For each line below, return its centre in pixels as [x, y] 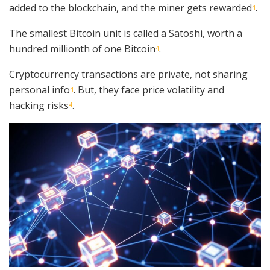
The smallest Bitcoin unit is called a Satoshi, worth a [126, 33]
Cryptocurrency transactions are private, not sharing [128, 74]
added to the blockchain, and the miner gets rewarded [130, 8]
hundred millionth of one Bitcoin [82, 49]
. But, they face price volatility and [149, 90]
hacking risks [39, 106]
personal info [39, 90]
